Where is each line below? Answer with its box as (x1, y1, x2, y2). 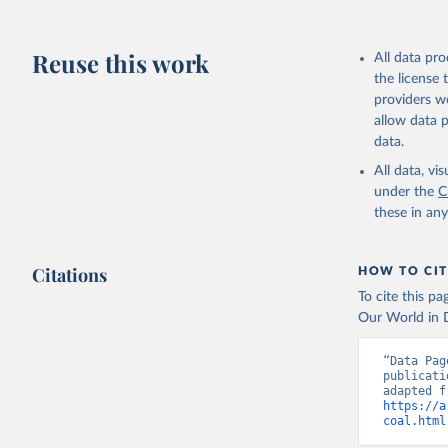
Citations (32, 263, 108, 287)
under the (374, 185, 435, 199)
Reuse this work (32, 47, 210, 79)
